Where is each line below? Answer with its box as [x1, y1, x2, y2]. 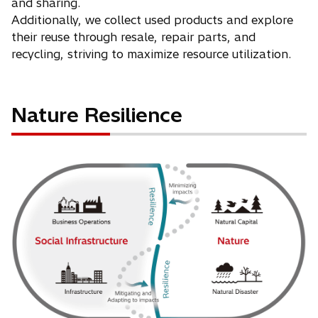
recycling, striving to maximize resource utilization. [11, 46, 291, 61]
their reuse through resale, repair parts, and [11, 29, 256, 44]
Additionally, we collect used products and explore [11, 12, 293, 27]
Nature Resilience [11, 102, 182, 127]
